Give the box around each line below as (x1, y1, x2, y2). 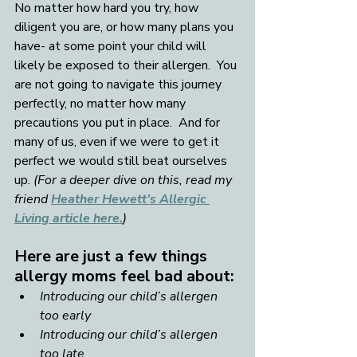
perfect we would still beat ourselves (14, 152, 230, 171)
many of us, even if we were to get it (14, 133, 222, 151)
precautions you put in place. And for (14, 114, 223, 132)
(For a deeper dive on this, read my (33, 171, 235, 190)
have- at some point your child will (14, 37, 210, 56)
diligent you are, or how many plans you (14, 18, 237, 37)
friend (14, 190, 51, 209)
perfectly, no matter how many (14, 95, 189, 113)
